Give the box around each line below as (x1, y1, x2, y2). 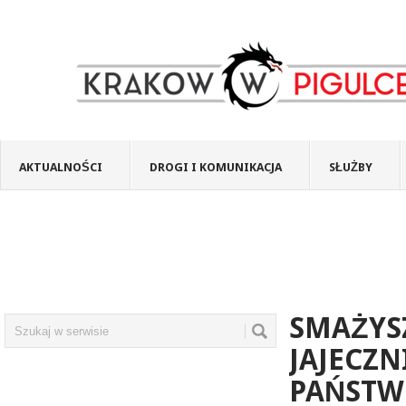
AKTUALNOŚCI (19, 160, 102, 174)
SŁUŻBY (329, 160, 372, 174)
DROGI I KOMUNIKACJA (150, 160, 282, 174)
